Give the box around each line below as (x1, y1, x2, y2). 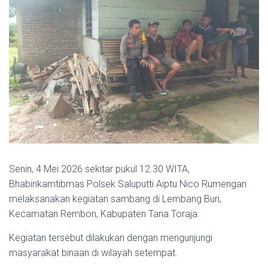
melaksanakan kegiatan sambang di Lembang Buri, (9, 193, 221, 205)
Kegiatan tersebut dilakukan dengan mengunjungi (9, 232, 212, 243)
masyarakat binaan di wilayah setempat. (9, 246, 178, 258)
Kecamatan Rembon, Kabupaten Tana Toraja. (9, 208, 200, 220)
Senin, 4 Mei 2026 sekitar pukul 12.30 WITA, (9, 163, 190, 175)
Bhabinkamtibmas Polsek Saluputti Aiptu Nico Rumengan (9, 178, 246, 190)
